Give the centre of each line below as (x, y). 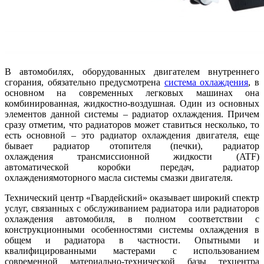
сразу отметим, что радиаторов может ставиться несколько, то (132, 125)
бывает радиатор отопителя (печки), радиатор (132, 146)
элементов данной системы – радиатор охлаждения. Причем (132, 114)
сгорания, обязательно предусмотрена (85, 82)
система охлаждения (206, 82)
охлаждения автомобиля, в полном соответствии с (132, 219)
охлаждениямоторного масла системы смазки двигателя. (119, 178)
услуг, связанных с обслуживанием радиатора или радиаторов (132, 209)
